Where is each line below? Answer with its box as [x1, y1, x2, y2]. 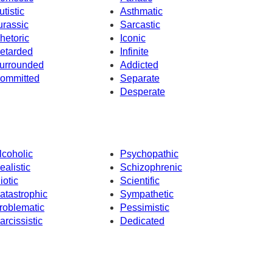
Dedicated [119, 215, 165, 226]
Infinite [119, 46, 149, 57]
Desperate [119, 87, 165, 97]
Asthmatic [119, 6, 163, 17]
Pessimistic [119, 202, 169, 213]
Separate [119, 73, 160, 84]
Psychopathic [119, 148, 179, 159]
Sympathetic [119, 188, 174, 199]
